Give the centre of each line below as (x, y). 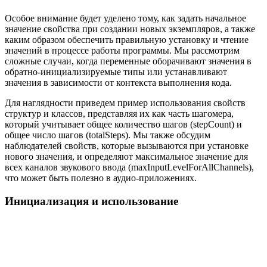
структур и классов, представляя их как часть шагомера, (119, 114)
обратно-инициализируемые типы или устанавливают (116, 72)
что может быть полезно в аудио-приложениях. (101, 178)
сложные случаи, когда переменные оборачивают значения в (128, 61)
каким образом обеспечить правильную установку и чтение (127, 40)
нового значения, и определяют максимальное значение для (126, 157)
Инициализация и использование (91, 201)
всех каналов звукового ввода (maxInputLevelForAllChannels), (129, 167)
